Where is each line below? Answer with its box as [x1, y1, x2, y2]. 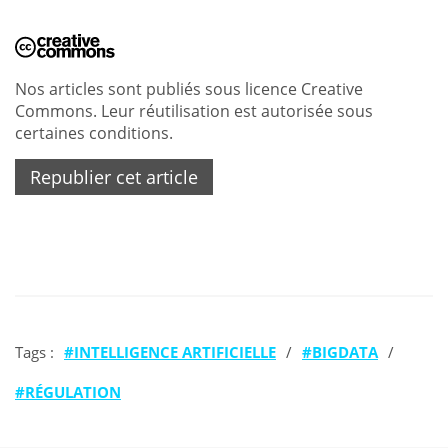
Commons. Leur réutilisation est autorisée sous [15, 99, 373, 121]
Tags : [15, 341, 54, 362]
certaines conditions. [15, 121, 173, 143]
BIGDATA [312, 341, 378, 362]
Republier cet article [30, 164, 198, 189]
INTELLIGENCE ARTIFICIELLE [74, 341, 276, 362]
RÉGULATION [25, 381, 121, 402]
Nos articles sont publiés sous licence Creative [15, 77, 363, 99]
